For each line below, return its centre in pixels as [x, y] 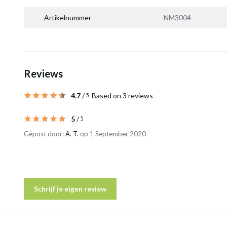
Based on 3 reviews [122, 96]
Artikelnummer [68, 17]
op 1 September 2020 [112, 134]
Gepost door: [45, 134]
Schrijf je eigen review [70, 189]
